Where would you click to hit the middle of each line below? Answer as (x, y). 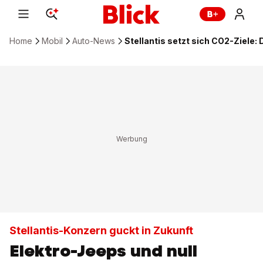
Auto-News (94, 41)
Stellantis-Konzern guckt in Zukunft (101, 230)
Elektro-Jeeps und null (103, 251)
